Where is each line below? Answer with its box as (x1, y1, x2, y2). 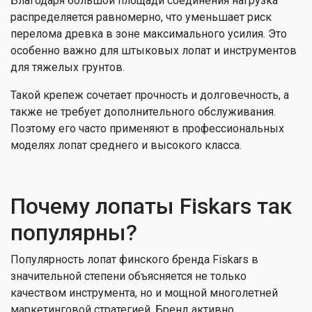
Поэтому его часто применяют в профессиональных (10, 122, 284, 135)
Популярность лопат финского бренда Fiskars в (10, 253, 258, 266)
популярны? (10, 219, 137, 246)
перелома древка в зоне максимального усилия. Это (10, 27, 287, 40)
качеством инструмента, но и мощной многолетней (10, 286, 278, 299)
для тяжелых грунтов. (10, 61, 125, 74)
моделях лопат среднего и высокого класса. (10, 139, 242, 152)
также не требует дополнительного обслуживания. (10, 105, 276, 118)
